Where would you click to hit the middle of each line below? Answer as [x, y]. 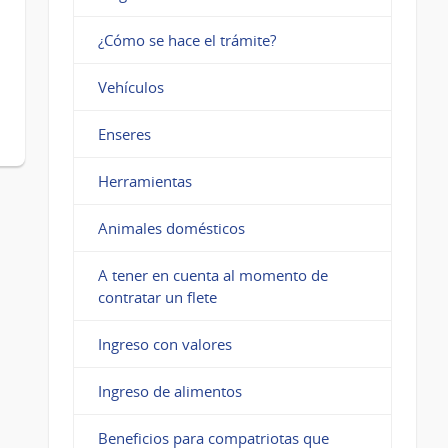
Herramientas [144, 180]
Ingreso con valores [164, 343]
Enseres [124, 133]
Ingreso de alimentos [169, 390]
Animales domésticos [171, 227]
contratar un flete [157, 296]
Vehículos [130, 86]
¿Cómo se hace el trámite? [186, 39]
